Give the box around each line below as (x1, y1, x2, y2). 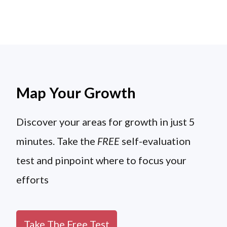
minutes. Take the (16, 135, 98, 147)
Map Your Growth (16, 84, 136, 102)
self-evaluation (120, 135, 191, 147)
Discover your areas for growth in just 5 (16, 116, 196, 128)
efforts (16, 173, 49, 186)
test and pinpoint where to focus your (16, 154, 187, 167)
